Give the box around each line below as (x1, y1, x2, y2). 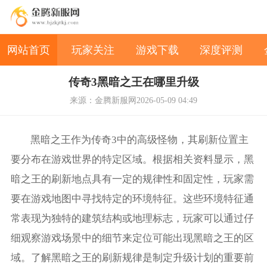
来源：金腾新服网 (70, 95, 136, 105)
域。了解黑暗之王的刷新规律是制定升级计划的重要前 (10, 252, 254, 263)
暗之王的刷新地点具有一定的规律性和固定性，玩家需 (10, 173, 254, 185)
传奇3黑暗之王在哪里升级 (68, 75, 199, 88)
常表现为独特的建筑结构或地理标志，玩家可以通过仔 (10, 212, 254, 224)
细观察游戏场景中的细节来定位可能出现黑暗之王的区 (10, 232, 254, 244)
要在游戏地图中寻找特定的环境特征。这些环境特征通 (10, 193, 254, 204)
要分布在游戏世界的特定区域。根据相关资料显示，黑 (10, 153, 254, 165)
